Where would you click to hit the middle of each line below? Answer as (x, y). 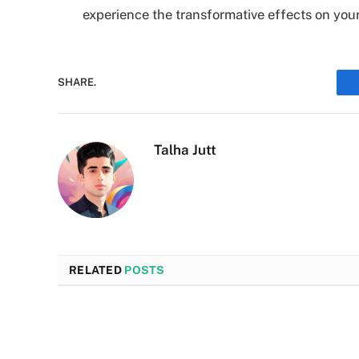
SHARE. (77, 83)
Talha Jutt (185, 149)
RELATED (97, 270)
